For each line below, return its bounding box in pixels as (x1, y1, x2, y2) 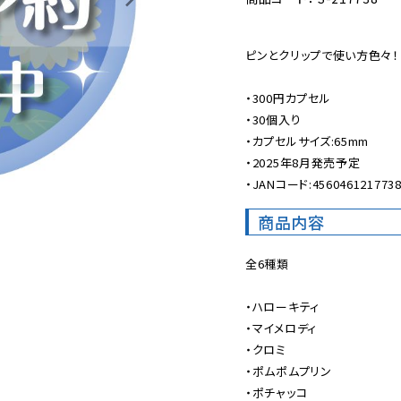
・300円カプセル (245, 90, 331, 107)
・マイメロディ (245, 320, 317, 337)
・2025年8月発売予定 (245, 154, 361, 171)
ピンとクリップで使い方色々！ (245, 47, 399, 64)
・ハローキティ (245, 298, 320, 315)
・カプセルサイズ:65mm (245, 132, 370, 149)
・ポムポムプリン (245, 363, 332, 380)
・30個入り (245, 111, 302, 128)
